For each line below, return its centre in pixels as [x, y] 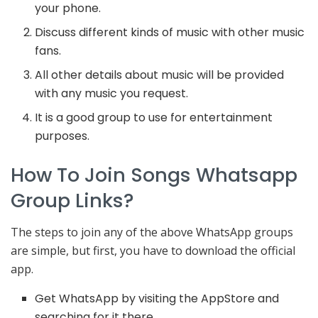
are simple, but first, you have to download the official [153, 251]
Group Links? [72, 200]
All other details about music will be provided [160, 75]
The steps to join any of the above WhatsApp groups [152, 232]
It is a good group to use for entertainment [154, 117]
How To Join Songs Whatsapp [154, 175]
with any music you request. [112, 93]
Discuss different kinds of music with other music [170, 32]
